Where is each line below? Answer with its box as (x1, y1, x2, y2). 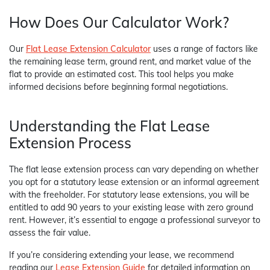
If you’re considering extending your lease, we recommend (9, 250, 234, 261)
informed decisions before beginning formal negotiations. (9, 81, 228, 93)
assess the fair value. (9, 227, 90, 239)
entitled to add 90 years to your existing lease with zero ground (9, 202, 253, 213)
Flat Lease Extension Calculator (26, 43, 151, 55)
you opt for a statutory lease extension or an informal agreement (9, 177, 259, 188)
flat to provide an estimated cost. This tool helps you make (9, 69, 234, 80)
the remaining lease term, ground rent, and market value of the (9, 56, 251, 67)
